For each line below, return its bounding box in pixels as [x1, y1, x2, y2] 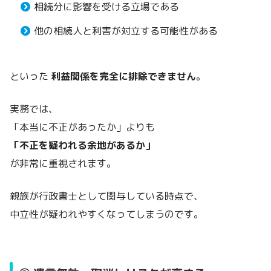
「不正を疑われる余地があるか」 [10, 139, 155, 152]
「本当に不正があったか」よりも [10, 120, 155, 134]
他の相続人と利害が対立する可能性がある [34, 24, 218, 38]
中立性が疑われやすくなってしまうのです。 [10, 207, 203, 221]
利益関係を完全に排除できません [51, 70, 196, 83]
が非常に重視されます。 [10, 157, 116, 171]
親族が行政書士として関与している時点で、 [10, 189, 203, 203]
